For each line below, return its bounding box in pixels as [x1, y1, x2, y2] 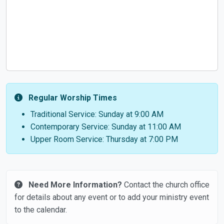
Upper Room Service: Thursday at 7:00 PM [30, 134, 178, 144]
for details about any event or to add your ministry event [14, 192, 209, 202]
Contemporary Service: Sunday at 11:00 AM [30, 122, 181, 131]
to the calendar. [14, 205, 67, 214]
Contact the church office [122, 180, 209, 189]
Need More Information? [28, 180, 122, 189]
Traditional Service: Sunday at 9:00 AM [30, 109, 163, 119]
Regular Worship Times [28, 93, 117, 102]
